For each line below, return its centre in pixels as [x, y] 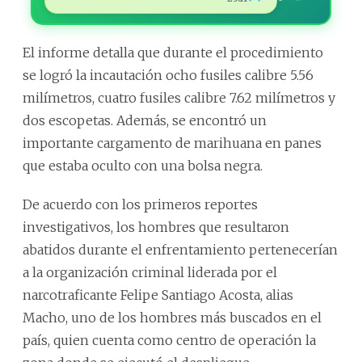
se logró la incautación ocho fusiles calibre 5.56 [168, 75]
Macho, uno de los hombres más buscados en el [172, 317]
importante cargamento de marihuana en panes [172, 143]
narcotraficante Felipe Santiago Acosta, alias [158, 295]
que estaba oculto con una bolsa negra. [143, 165]
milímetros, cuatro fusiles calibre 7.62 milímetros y [179, 97]
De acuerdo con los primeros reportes [140, 204]
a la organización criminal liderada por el [150, 272]
